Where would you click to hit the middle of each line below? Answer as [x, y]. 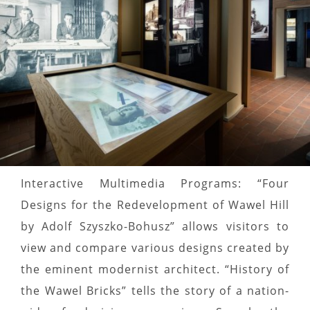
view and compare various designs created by [155, 247]
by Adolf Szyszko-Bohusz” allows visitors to [155, 226]
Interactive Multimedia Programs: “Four [155, 183]
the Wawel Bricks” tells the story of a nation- [155, 290]
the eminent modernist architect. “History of [155, 269]
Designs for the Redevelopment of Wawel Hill [155, 204]
